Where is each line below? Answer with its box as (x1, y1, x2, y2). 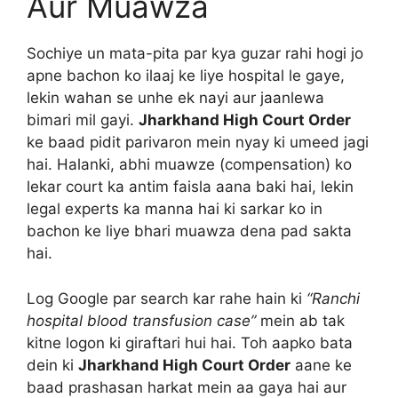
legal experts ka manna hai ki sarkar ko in (27, 200, 322, 218)
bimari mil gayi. (27, 111, 139, 129)
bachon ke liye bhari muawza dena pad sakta (27, 222, 352, 240)
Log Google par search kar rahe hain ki (27, 289, 306, 307)
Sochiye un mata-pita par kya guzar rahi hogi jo (27, 44, 363, 62)
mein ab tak (256, 311, 345, 330)
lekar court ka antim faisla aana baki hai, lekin (27, 178, 354, 195)
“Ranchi (306, 289, 360, 307)
